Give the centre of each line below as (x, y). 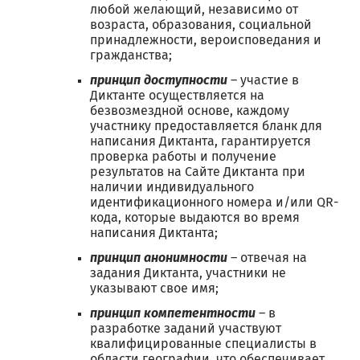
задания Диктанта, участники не (188, 273)
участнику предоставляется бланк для (206, 126)
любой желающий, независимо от (194, 10)
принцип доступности (159, 80)
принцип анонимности (159, 258)
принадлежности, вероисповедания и (206, 40)
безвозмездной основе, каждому (190, 111)
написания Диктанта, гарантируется (200, 141)
